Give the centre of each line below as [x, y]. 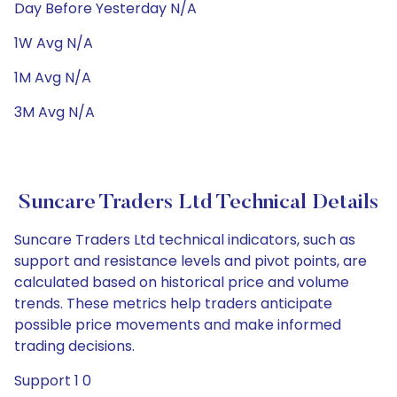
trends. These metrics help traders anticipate [173, 304]
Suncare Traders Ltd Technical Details [198, 203]
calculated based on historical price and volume [182, 282]
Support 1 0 [53, 381]
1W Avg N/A [54, 43]
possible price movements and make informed [178, 325]
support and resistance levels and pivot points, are [191, 261]
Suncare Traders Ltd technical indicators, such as [185, 240]
